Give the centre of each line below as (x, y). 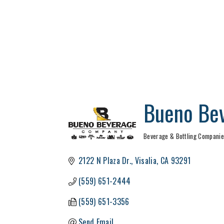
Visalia (146, 160)
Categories (160, 144)
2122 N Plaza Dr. (105, 160)
